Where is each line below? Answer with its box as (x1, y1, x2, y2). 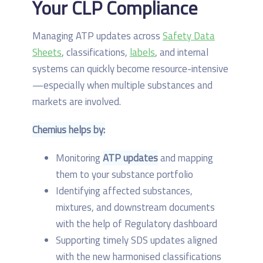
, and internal (155, 45, 208, 60)
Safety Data (163, 28, 215, 44)
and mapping (158, 150, 213, 166)
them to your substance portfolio (56, 167, 193, 183)
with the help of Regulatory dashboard (56, 216, 217, 232)
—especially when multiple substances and (32, 77, 213, 93)
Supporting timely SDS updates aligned (56, 232, 217, 248)
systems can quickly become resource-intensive (32, 61, 228, 77)
